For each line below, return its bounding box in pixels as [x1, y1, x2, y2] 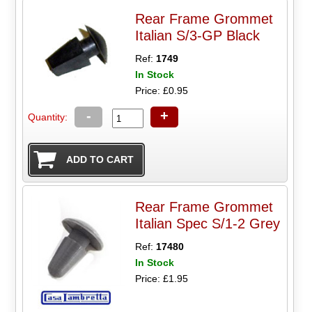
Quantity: [28, 111, 68, 123]
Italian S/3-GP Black [135, 28, 260, 44]
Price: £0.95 [135, 85, 189, 97]
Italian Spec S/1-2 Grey [135, 215, 281, 231]
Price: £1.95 [135, 272, 189, 284]
